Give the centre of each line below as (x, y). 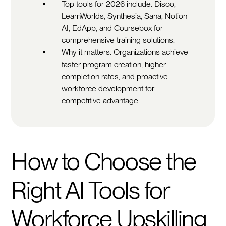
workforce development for (108, 88)
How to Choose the (104, 161)
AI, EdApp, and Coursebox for (112, 28)
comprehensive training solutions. (118, 40)
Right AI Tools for (90, 190)
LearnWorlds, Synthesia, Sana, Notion (125, 16)
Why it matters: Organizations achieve (125, 52)
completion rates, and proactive (115, 76)
